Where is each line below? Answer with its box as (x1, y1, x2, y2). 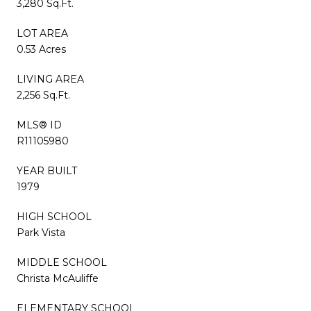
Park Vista (17, 226, 65, 239)
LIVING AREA (17, 72, 84, 85)
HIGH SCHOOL (17, 210, 92, 223)
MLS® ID (17, 118, 62, 131)
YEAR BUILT (17, 164, 77, 177)
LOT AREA (17, 26, 68, 40)
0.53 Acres (17, 42, 66, 56)
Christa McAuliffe (17, 271, 99, 285)
